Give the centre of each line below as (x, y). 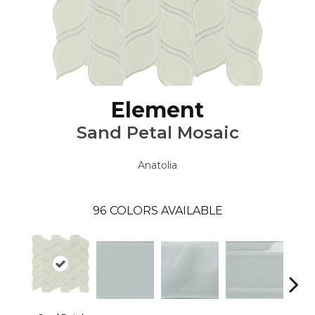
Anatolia (157, 166)
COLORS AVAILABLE (166, 211)
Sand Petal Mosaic (157, 133)
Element (157, 110)
